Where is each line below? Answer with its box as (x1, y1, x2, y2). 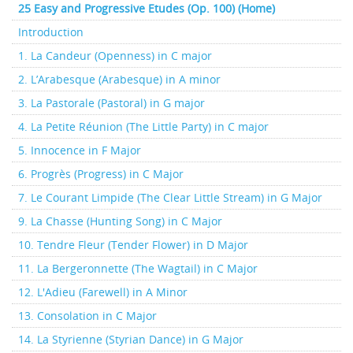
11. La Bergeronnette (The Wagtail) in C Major (18, 260, 258, 276)
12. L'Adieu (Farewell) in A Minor (18, 284, 188, 299)
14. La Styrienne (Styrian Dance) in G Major (18, 331, 243, 347)
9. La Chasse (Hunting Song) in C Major (18, 213, 222, 229)
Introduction (18, 24, 84, 39)
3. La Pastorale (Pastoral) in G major (18, 95, 205, 110)
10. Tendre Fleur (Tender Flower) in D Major (18, 236, 248, 252)
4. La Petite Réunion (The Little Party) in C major (18, 118, 269, 134)
